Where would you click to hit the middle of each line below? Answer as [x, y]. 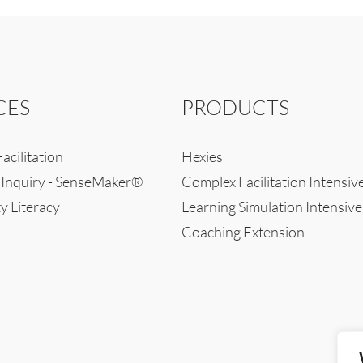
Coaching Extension [243, 232]
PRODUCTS [235, 107]
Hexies [202, 156]
